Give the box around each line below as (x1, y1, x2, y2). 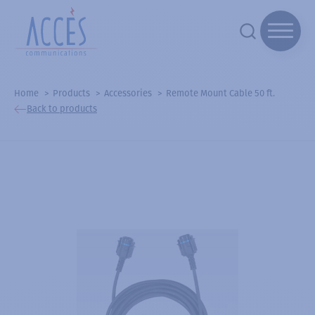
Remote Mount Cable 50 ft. (166, 87, 275, 98)
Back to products (27, 103, 97, 115)
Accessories (104, 87, 152, 98)
